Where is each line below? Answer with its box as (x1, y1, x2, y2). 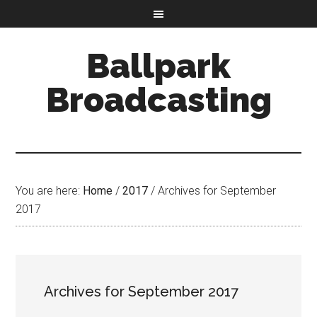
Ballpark (86, 46, 231, 86)
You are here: (16, 184, 83, 197)
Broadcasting (45, 80, 272, 120)
